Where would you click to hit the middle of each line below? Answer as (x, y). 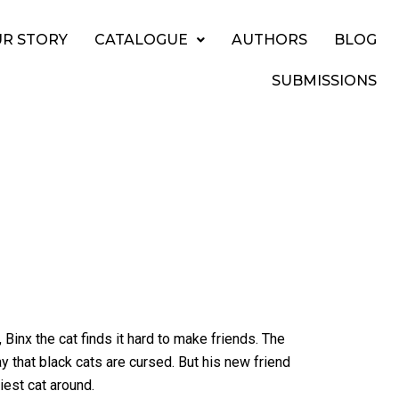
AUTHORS (269, 39)
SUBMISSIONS (324, 80)
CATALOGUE (141, 39)
